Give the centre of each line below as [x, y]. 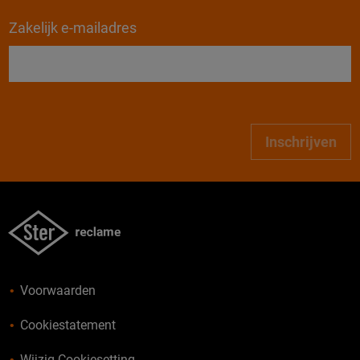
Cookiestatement [67, 325]
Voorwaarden [57, 290]
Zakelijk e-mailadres [73, 28]
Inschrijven [301, 142]
